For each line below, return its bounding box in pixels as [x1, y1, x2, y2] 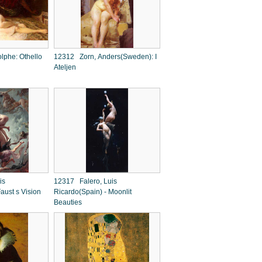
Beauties [54, 198, 82, 206]
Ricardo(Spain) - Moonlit [54, 188, 132, 196]
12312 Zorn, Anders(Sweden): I [54, 53, 157, 61]
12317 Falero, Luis [54, 177, 117, 185]
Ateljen [54, 63, 76, 71]
